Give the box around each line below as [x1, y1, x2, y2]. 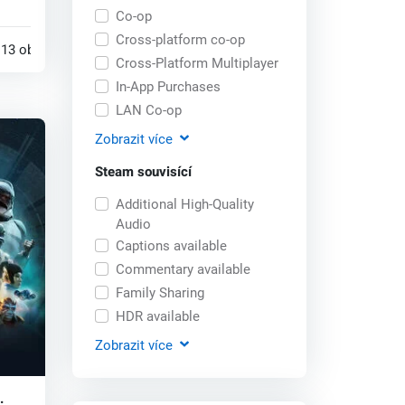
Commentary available [115, 260, 250, 278]
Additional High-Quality [115, 195, 254, 212]
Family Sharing [115, 284, 204, 301]
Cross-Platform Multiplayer [115, 54, 278, 71]
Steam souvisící [95, 161, 193, 182]
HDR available [115, 307, 200, 325]
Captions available [115, 237, 227, 254]
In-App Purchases [115, 78, 221, 95]
